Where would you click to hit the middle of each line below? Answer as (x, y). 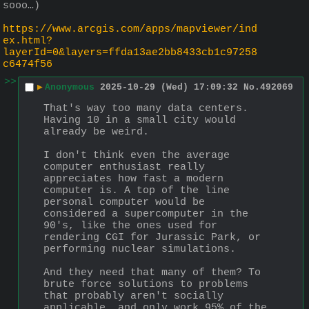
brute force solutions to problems (146, 284)
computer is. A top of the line (137, 190)
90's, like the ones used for (130, 226)
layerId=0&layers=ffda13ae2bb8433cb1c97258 (130, 52)
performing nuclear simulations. (140, 249)
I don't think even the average (137, 155)
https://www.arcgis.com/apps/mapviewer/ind (130, 29)
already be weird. (96, 132)
